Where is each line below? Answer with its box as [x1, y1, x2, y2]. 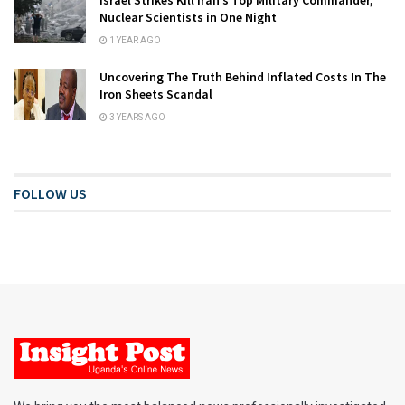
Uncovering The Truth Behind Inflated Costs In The [99, 68, 386, 85]
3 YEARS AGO [108, 111, 165, 122]
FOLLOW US [14, 184, 87, 202]
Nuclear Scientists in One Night [99, 8, 277, 25]
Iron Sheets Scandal [99, 85, 212, 102]
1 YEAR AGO [108, 34, 161, 45]
